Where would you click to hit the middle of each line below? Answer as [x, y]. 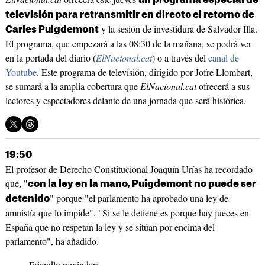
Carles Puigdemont [52, 30]
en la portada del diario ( [50, 58]
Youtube [21, 72]
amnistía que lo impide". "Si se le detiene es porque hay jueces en [127, 213]
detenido [27, 199]
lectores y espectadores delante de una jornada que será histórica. [125, 101]
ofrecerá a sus [223, 86]
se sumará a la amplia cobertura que [72, 86]
